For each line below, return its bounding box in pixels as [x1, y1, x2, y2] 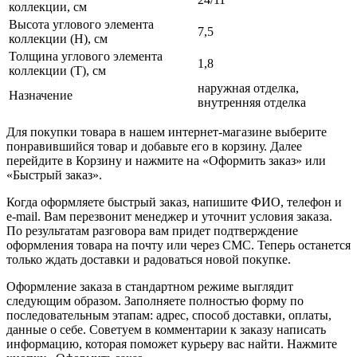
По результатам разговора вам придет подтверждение [6, 223, 298, 237]
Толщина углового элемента [9, 49, 163, 63]
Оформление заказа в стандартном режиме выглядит [6, 279, 293, 293]
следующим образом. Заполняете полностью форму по [6, 293, 304, 308]
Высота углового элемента [9, 17, 154, 31]
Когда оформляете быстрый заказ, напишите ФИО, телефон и [6, 194, 342, 209]
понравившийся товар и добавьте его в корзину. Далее [6, 139, 302, 153]
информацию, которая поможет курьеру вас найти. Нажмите [6, 336, 337, 351]
